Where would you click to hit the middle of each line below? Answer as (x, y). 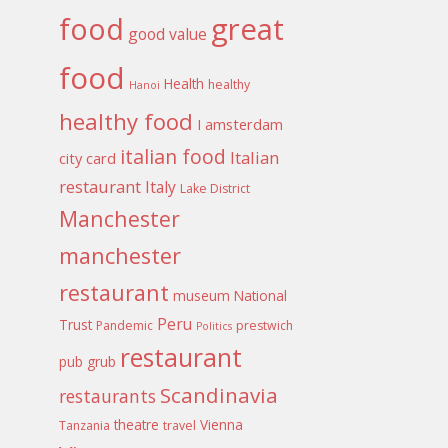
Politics (214, 325)
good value (168, 33)
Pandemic (125, 325)
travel (180, 425)
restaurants (108, 395)
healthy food (126, 120)
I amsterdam (240, 123)
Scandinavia (219, 394)
